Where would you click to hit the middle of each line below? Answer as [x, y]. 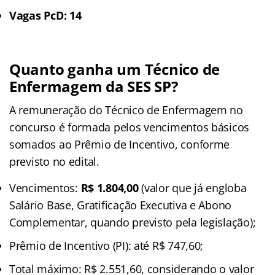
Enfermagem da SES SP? [94, 86]
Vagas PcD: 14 [45, 15]
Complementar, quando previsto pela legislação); [133, 222]
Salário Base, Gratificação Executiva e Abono [121, 205]
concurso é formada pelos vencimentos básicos [130, 127]
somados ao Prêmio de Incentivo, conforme [120, 144]
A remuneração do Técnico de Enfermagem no [126, 110]
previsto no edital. [54, 161]
